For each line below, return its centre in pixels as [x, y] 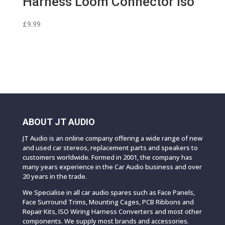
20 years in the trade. [54, 176]
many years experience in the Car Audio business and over [112, 166]
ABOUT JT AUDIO [59, 122]
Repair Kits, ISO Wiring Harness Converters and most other [112, 211]
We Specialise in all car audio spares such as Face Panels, [108, 192]
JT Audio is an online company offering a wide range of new [112, 138]
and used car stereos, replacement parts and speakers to [110, 147]
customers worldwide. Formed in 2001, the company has [107, 157]
